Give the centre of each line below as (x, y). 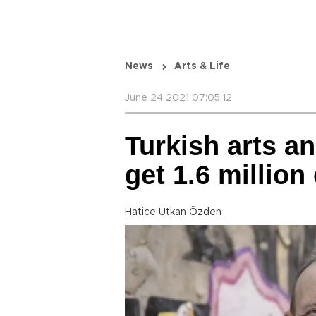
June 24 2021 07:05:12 (178, 98)
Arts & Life (202, 66)
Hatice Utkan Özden (173, 212)
